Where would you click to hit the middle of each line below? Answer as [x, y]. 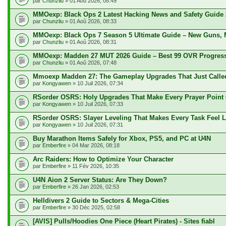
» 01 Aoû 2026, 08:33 [90, 21]
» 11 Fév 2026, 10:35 [93, 166]
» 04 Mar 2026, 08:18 [93, 145]
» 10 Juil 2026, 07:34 [97, 83]
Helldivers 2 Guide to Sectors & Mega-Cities [101, 201]
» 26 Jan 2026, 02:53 [93, 187]
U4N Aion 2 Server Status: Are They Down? [100, 180]
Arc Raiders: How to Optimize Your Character [103, 159]
